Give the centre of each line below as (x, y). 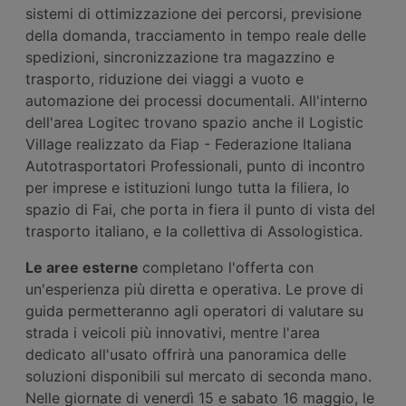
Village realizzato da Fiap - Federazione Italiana (188, 144)
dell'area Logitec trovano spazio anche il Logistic (194, 122)
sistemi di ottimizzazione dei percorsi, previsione (193, 13)
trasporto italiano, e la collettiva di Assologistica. (194, 231)
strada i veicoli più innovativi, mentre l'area (173, 332)
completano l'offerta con (228, 267)
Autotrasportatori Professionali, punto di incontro (195, 165)
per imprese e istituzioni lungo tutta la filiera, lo (188, 187)
